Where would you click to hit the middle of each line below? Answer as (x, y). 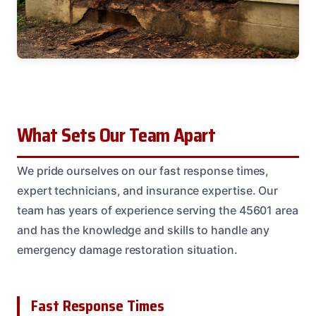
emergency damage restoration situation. (127, 250)
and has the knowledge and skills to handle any (144, 230)
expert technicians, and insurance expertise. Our (148, 191)
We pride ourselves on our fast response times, (143, 171)
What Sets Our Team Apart (116, 136)
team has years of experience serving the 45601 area (158, 211)
